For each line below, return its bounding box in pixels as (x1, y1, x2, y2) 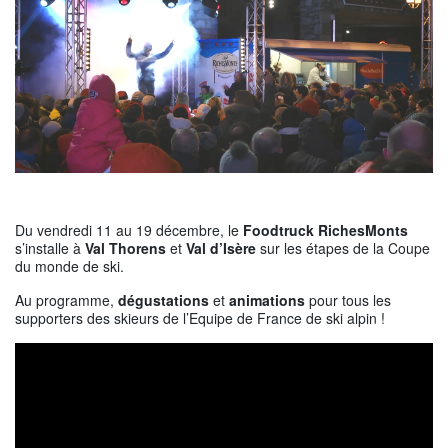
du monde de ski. (15, 256, 124, 277)
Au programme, (15, 290, 118, 311)
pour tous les (305, 290, 391, 311)
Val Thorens (85, 238, 166, 259)
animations (229, 290, 305, 311)
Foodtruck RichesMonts (243, 220, 408, 241)
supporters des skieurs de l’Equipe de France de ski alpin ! (15, 308, 385, 329)
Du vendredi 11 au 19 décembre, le (15, 220, 243, 241)
